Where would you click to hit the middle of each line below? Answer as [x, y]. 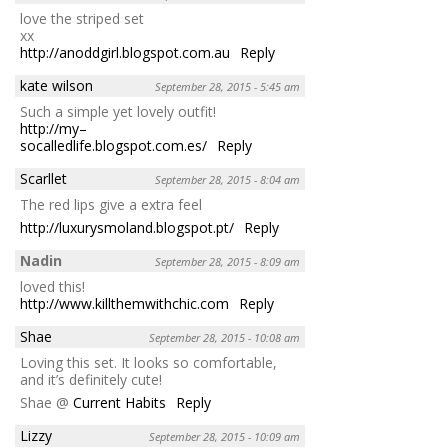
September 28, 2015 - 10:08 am [224, 337]
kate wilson [56, 85]
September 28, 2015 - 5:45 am [227, 86]
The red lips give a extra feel [111, 204]
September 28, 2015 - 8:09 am [227, 261]
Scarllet [43, 178]
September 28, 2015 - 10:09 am [224, 436]
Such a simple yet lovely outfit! [118, 111]
